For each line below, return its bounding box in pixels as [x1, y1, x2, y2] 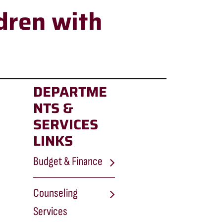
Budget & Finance [33, 154, 103, 169]
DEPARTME [33, 81, 107, 103]
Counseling [33, 186, 78, 201]
